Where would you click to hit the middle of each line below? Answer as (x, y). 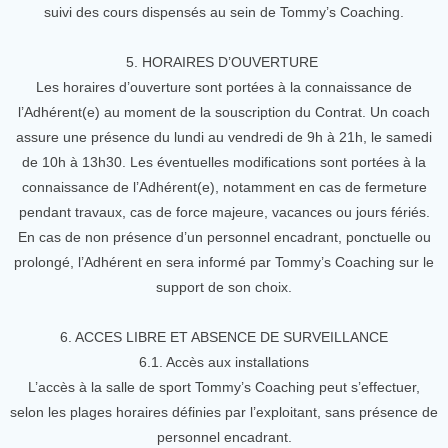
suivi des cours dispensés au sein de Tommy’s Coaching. (224, 12)
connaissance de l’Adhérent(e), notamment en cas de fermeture (224, 187)
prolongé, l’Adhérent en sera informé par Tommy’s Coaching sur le (224, 262)
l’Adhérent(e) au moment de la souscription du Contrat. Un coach (224, 112)
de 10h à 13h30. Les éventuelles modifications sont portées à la (224, 162)
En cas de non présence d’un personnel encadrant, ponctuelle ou (224, 237)
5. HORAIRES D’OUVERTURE (224, 62)
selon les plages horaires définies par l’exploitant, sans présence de (224, 412)
